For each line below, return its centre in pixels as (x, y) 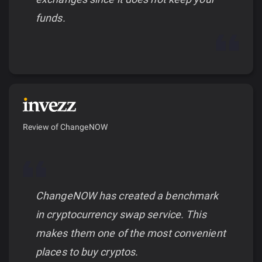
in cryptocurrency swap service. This (121, 214)
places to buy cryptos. (87, 251)
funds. (51, 18)
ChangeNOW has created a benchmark (127, 195)
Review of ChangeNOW (65, 127)
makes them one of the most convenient (131, 233)
